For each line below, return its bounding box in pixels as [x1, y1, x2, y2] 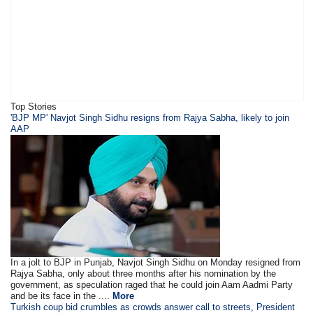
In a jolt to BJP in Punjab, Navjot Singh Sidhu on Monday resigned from [10, 257, 301, 268]
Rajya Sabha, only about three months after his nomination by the [10, 268, 277, 279]
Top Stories [10, 101, 57, 112]
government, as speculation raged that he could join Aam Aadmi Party [10, 279, 293, 290]
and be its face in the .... [10, 291, 113, 301]
